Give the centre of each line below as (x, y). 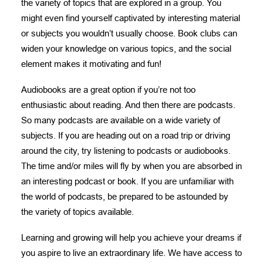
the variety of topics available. (77, 212)
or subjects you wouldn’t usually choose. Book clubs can (129, 33)
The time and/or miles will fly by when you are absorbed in (131, 166)
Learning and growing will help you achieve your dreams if (131, 237)
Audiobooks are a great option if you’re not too (108, 90)
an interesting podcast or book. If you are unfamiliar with (127, 181)
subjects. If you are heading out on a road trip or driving (126, 135)
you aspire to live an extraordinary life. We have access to (131, 253)
